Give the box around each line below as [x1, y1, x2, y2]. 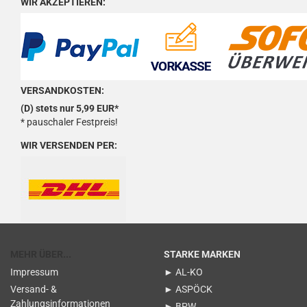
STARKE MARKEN [164, 249, 241, 260]
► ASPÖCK [164, 284, 212, 295]
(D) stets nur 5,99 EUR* [21, 103, 119, 114]
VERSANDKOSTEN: [21, 85, 104, 96]
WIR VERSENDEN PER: [21, 140, 117, 151]
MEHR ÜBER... [10, 249, 71, 260]
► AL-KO [164, 267, 203, 278]
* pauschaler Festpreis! [21, 116, 118, 127]
